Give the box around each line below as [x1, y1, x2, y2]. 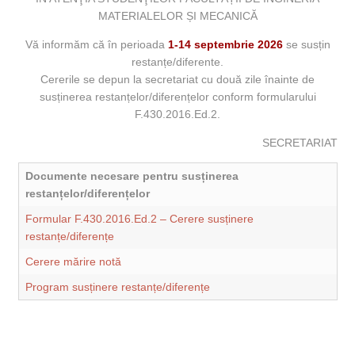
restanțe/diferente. [132, 55, 223, 69]
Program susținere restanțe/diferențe [25, 281, 210, 294]
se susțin [282, 38, 330, 52]
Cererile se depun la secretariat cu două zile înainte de [40, 73, 315, 86]
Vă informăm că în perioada [25, 38, 168, 52]
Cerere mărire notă [25, 255, 121, 269]
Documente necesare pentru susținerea [25, 170, 239, 183]
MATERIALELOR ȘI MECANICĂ [97, 10, 258, 23]
